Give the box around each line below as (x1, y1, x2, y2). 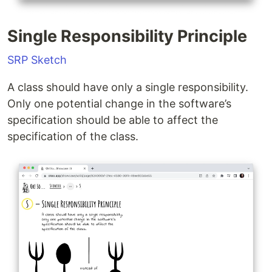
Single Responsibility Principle (7, 25, 247, 46)
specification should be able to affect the (7, 113, 218, 126)
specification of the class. (7, 129, 138, 143)
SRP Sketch (7, 53, 67, 66)
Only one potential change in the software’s (7, 97, 231, 110)
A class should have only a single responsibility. (7, 80, 248, 93)
